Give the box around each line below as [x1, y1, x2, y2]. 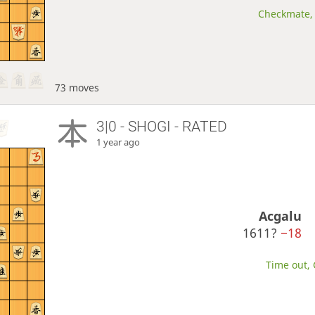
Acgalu [259, 207, 302, 224]
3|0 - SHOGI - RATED [96, 117, 228, 135]
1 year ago [96, 136, 141, 148]
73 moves [54, 80, 99, 94]
